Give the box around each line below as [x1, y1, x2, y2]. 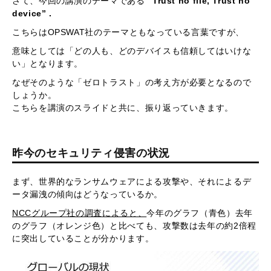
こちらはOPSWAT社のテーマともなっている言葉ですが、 [12, 27, 244, 37]
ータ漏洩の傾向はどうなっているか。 [12, 189, 163, 199]
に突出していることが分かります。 [12, 233, 154, 243]
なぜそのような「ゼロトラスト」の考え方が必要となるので [12, 77, 252, 87]
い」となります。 [12, 58, 83, 68]
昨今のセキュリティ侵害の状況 [12, 146, 170, 159]
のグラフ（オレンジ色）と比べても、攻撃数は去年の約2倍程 [12, 220, 256, 230]
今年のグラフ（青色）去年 [146, 207, 253, 218]
